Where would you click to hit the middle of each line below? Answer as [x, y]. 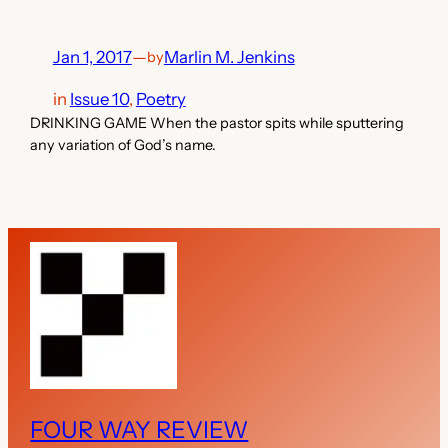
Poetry [160, 99]
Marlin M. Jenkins [229, 56]
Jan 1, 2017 [92, 56]
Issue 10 [99, 99]
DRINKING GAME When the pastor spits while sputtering [217, 123]
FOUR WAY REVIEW [139, 429]
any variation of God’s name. [123, 145]
